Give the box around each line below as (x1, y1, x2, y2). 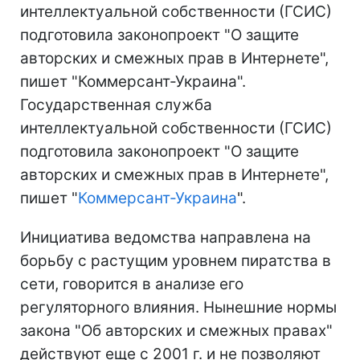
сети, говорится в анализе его (20, 274, 243, 293)
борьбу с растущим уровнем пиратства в (20, 251, 331, 270)
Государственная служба (20, 95, 212, 114)
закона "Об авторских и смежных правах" (20, 321, 333, 340)
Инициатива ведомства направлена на (20, 227, 311, 247)
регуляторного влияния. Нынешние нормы (20, 297, 337, 317)
